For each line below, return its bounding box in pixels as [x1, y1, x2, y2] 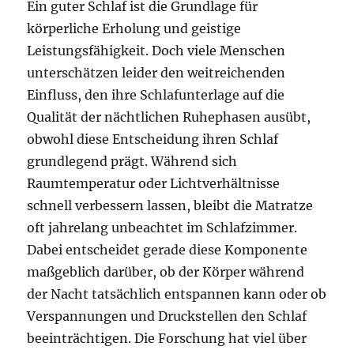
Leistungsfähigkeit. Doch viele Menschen [27, 43, 286, 58]
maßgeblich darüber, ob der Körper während [27, 264, 305, 280]
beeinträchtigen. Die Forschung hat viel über [27, 330, 307, 346]
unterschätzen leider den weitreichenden [27, 65, 286, 81]
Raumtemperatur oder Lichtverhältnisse [27, 175, 281, 191]
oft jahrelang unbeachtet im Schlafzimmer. [27, 220, 298, 235]
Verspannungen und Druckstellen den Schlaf [27, 308, 307, 324]
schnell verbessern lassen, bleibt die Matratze [27, 198, 314, 213]
